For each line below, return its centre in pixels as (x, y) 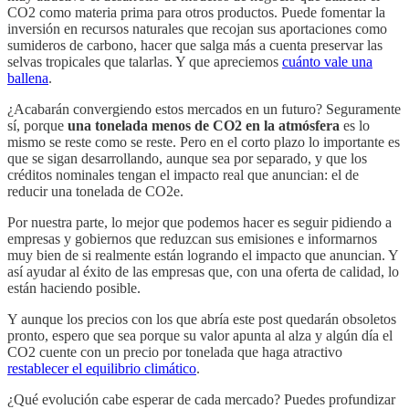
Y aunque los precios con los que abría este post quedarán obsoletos (202, 319)
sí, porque (37, 125)
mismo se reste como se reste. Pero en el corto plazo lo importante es (204, 142)
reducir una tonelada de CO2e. (95, 191)
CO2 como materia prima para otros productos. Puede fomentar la (196, 12)
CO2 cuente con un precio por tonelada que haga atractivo (175, 351)
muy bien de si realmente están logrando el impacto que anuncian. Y (203, 255)
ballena (28, 78)
